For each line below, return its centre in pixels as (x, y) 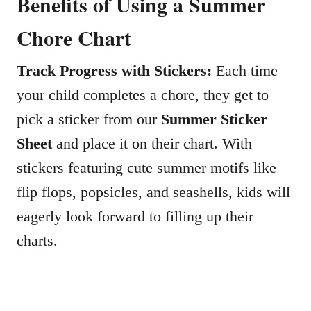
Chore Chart (74, 37)
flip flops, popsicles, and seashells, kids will (153, 192)
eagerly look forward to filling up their (135, 216)
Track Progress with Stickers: (114, 70)
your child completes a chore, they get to (143, 95)
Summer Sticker (214, 119)
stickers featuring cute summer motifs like (146, 168)
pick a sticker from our (89, 119)
